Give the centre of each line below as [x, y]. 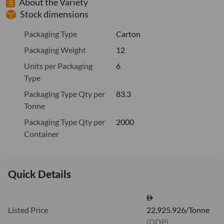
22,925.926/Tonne [178, 209]
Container [41, 133]
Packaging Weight [55, 49]
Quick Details [39, 173]
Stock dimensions [54, 14]
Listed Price [28, 209]
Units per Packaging [58, 65]
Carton [128, 33]
